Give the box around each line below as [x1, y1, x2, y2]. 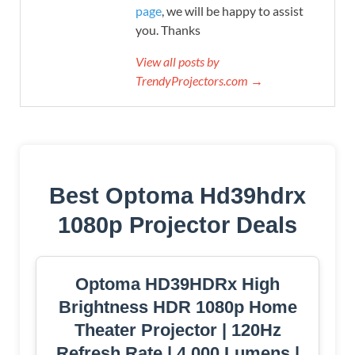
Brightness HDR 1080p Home [58, 297, 297, 318]
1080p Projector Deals [58, 212, 297, 239]
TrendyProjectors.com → [136, 73, 263, 89]
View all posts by [136, 54, 219, 70]
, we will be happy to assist [162, 3, 303, 19]
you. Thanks [136, 22, 200, 38]
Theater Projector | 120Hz [74, 320, 281, 341]
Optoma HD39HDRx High [75, 274, 280, 295]
